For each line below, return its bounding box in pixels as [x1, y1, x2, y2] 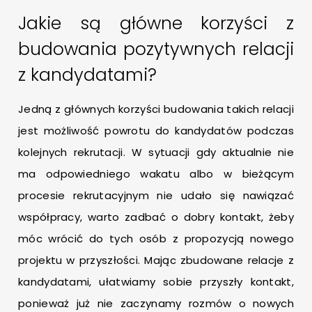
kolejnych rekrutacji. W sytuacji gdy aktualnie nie [18, 145, 294, 160]
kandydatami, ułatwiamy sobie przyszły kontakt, [18, 274, 294, 290]
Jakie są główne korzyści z [18, 11, 294, 36]
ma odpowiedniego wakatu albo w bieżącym [18, 166, 294, 182]
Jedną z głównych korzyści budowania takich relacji [18, 102, 294, 117]
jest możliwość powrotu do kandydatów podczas [18, 123, 294, 139]
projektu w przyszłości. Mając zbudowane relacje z [18, 253, 294, 268]
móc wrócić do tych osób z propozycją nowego [18, 231, 294, 247]
